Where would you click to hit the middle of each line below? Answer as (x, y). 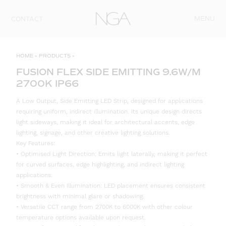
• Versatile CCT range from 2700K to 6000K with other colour (104, 207)
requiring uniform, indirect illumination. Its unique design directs (109, 112)
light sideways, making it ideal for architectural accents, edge (105, 123)
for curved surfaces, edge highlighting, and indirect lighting (100, 165)
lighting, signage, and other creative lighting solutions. (93, 133)
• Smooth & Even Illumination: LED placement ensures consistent (111, 186)
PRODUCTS (55, 56)
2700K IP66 (47, 84)
